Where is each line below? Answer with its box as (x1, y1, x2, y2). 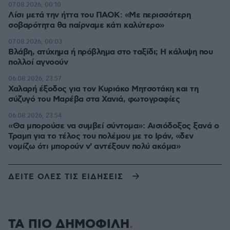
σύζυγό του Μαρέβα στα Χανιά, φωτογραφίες (8, 94, 180, 105)
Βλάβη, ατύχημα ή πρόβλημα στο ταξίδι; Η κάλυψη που (8, 47, 213, 57)
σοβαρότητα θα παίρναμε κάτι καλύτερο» (8, 20, 164, 31)
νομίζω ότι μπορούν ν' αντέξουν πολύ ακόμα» (8, 141, 180, 152)
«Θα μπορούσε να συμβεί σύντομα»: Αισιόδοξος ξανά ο (8, 121, 219, 131)
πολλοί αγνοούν (8, 57, 68, 68)
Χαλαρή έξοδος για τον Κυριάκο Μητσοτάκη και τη (8, 84, 198, 94)
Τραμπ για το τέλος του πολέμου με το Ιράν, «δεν (8, 131, 194, 142)
